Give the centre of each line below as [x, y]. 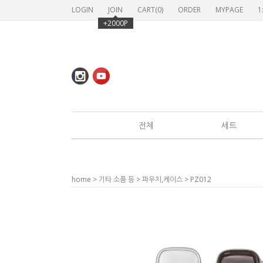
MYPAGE [229, 10]
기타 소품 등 [117, 179]
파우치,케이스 [162, 179]
